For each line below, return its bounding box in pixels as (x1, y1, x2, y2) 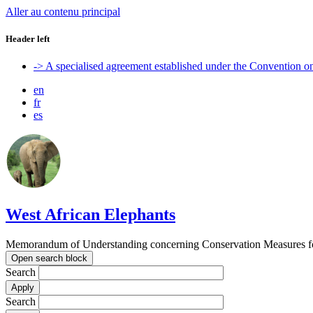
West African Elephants (6, 205, 175, 224)
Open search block (11, 253, 87, 264)
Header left (6, 34, 50, 45)
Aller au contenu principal (6, 6, 120, 17)
